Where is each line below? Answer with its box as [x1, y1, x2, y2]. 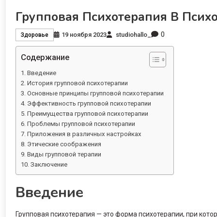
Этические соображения [27, 140, 101, 148]
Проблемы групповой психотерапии [27, 120, 135, 128]
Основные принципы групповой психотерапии [27, 90, 164, 97]
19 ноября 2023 [62, 31, 107, 38]
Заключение [30, 161, 67, 169]
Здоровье [21, 31, 48, 38]
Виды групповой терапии [27, 151, 101, 158]
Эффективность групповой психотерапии [27, 100, 151, 108]
